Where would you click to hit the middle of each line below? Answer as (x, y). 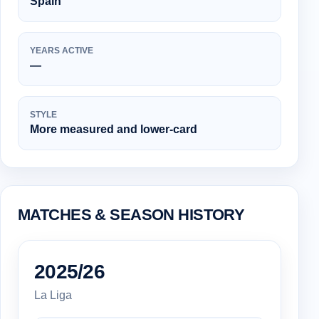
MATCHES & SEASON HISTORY (131, 214)
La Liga (53, 296)
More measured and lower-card (114, 129)
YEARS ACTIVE (62, 50)
